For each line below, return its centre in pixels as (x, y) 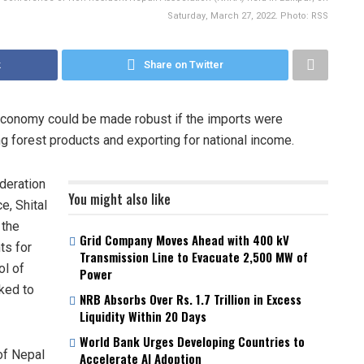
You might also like (119, 199)
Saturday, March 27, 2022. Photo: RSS (248, 15)
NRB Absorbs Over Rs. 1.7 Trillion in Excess (191, 299)
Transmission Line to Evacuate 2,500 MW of (194, 256)
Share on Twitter (184, 64)
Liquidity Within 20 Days (143, 316)
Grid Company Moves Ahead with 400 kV (184, 239)
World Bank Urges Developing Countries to (192, 341)
